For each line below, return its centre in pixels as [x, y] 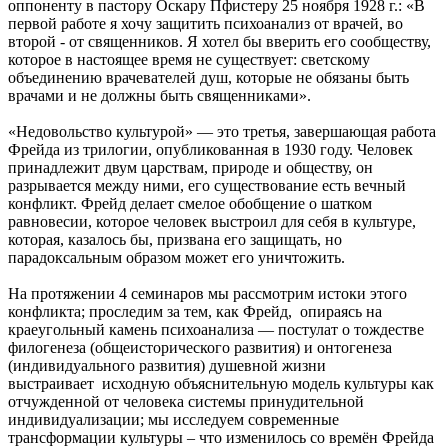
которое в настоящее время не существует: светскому [189, 60]
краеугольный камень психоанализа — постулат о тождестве [216, 330]
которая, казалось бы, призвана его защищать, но [175, 240]
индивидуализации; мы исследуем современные [173, 420]
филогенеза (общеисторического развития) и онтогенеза [200, 348]
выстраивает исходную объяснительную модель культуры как [221, 384]
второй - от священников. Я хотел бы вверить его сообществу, [219, 42]
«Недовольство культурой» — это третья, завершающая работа [222, 132]
